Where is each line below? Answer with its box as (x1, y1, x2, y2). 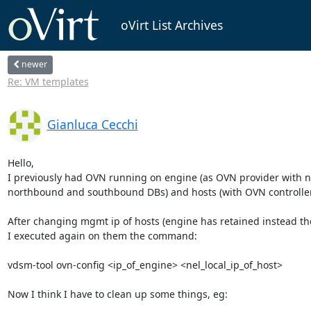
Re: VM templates (7, 74, 89, 88)
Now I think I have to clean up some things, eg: (7, 287, 228, 301)
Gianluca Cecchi (47, 115, 138, 133)
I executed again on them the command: (7, 228, 197, 242)
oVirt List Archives (120, 17, 223, 34)
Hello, (7, 155, 34, 169)
